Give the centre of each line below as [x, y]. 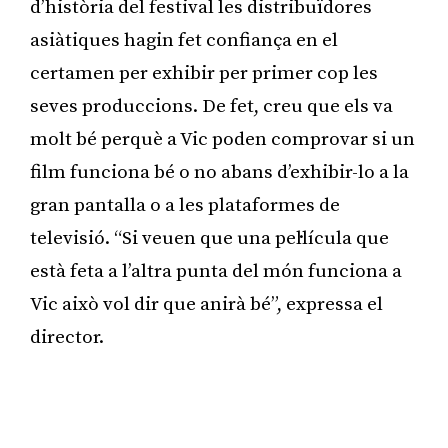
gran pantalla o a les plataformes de [185, 205]
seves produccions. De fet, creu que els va [211, 106]
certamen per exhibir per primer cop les [204, 73]
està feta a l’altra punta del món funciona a [216, 271]
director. [67, 337]
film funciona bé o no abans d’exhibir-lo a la [219, 172]
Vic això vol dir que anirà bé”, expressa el [206, 304]
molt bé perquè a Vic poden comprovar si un [222, 139]
